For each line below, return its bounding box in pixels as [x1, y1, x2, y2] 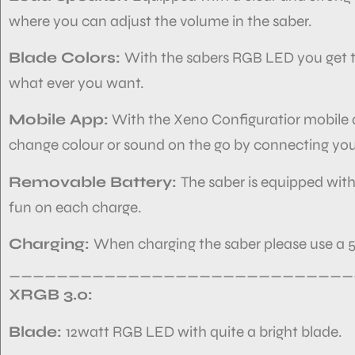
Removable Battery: [9, 172, 181, 191]
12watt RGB [66, 322, 143, 341]
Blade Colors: [9, 48, 124, 67]
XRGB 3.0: [9, 285, 93, 304]
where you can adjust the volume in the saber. [9, 11, 311, 30]
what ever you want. [9, 73, 143, 92]
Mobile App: [9, 110, 109, 129]
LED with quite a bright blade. [146, 322, 342, 341]
